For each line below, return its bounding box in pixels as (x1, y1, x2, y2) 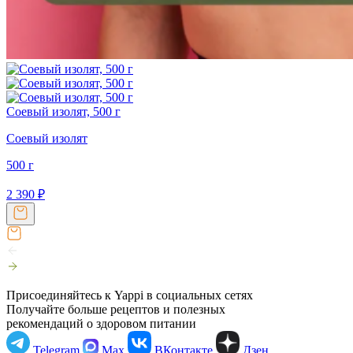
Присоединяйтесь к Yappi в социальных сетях (6, 288, 253, 302)
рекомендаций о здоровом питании (6, 316, 196, 330)
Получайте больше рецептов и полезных (6, 302, 225, 316)
